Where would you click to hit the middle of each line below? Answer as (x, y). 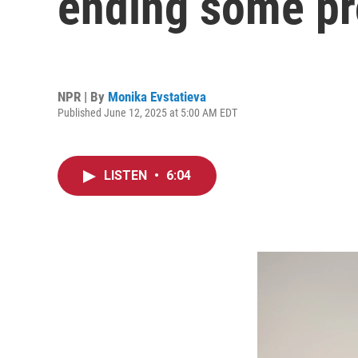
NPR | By (83, 96)
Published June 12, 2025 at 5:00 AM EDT (147, 112)
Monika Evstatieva (157, 96)
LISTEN (127, 175)
